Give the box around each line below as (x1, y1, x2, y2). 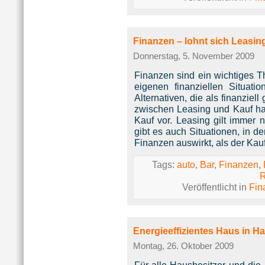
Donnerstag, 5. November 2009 (133, 51, 254, 61)
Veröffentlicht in (182, 182, 249, 192)
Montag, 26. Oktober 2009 (133, 241, 234, 251)
